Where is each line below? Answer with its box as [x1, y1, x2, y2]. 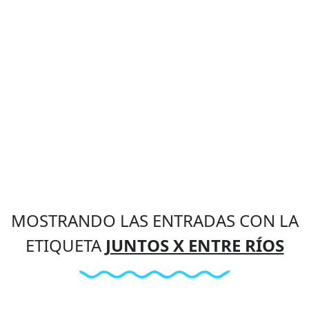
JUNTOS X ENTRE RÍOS [105, 233, 284, 257]
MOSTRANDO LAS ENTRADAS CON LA [10, 208, 299, 232]
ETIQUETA [25, 233, 106, 257]
